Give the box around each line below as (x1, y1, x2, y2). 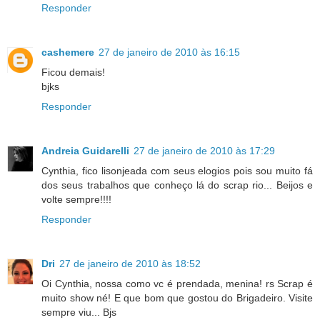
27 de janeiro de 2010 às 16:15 (99, 46, 240, 58)
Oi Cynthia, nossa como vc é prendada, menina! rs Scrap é (41, 277, 313, 289)
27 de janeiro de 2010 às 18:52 (59, 257, 201, 269)
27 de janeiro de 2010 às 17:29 (134, 144, 275, 156)
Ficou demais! (41, 66, 105, 78)
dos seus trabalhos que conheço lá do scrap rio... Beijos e (41, 179, 313, 191)
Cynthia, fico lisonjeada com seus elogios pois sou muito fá (41, 164, 313, 176)
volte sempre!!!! (41, 193, 111, 205)
